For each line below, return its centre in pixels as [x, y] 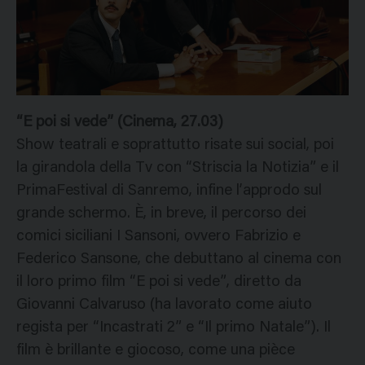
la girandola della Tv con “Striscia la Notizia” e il [178, 169]
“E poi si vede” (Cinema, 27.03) [120, 123]
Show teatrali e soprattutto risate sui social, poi [175, 146]
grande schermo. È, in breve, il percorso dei [161, 214]
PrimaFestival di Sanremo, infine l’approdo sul [169, 191]
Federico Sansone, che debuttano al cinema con [179, 260]
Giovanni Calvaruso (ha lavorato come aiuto [164, 306]
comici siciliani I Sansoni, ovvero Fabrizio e [158, 237]
